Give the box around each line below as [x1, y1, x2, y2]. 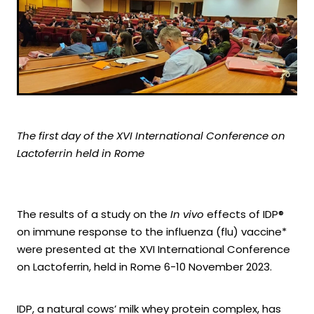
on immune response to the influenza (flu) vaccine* [17, 224, 287, 242]
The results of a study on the [17, 206, 170, 224]
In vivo [170, 206, 204, 224]
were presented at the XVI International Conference [17, 241, 290, 259]
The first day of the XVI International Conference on [17, 128, 285, 146]
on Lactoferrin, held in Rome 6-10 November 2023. [17, 259, 272, 277]
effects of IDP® [204, 206, 284, 224]
